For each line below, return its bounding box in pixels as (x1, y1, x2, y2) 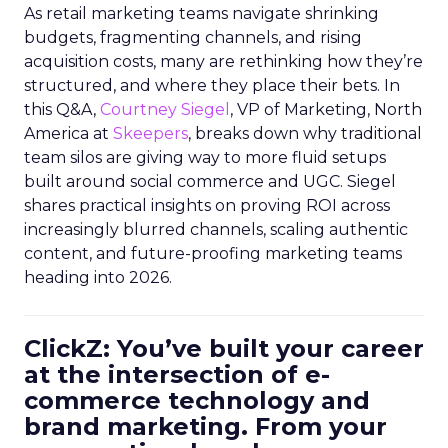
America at (24, 124, 113, 143)
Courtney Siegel (100, 100, 230, 119)
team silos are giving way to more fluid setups (24, 148, 386, 167)
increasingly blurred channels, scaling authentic (24, 220, 408, 239)
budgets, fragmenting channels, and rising (24, 28, 362, 47)
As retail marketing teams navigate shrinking (24, 4, 379, 23)
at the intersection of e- (24, 360, 330, 389)
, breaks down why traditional (188, 124, 422, 143)
